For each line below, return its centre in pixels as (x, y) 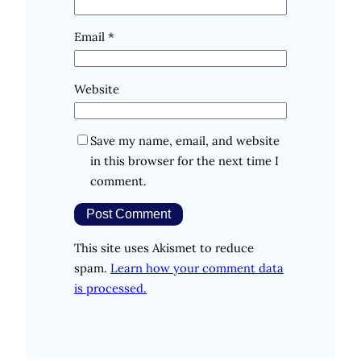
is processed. (110, 288)
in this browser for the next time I (185, 161)
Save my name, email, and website (185, 141)
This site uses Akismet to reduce (164, 247)
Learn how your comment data (197, 268)
